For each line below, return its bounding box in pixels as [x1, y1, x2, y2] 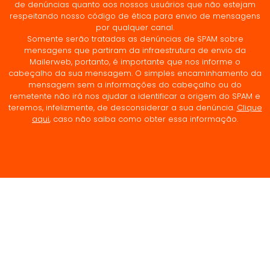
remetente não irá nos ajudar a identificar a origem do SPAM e [10, 90, 260, 102]
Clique [236, 101, 262, 113]
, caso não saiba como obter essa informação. [49, 113, 238, 125]
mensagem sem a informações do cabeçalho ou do [28, 78, 242, 90]
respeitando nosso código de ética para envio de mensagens [10, 10, 260, 22]
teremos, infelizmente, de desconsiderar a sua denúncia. [8, 101, 237, 113]
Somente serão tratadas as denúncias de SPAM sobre [27, 33, 243, 45]
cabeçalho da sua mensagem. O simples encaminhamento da [8, 67, 262, 79]
